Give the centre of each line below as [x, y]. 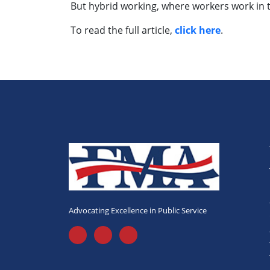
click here [198, 30]
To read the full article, [123, 30]
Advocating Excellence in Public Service [138, 210]
